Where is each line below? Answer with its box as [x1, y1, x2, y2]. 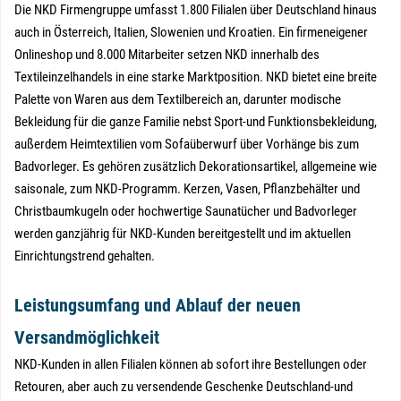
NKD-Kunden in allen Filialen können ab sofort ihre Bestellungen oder [14, 356, 367, 372]
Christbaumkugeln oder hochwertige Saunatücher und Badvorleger [14, 203, 357, 219]
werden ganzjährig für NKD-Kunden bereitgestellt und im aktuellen [14, 226, 351, 242]
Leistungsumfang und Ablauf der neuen [14, 294, 301, 316]
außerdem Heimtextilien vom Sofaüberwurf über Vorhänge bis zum [14, 136, 359, 152]
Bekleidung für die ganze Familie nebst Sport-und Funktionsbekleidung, [14, 114, 377, 130]
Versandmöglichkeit [14, 327, 159, 348]
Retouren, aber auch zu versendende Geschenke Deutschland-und [14, 379, 353, 395]
